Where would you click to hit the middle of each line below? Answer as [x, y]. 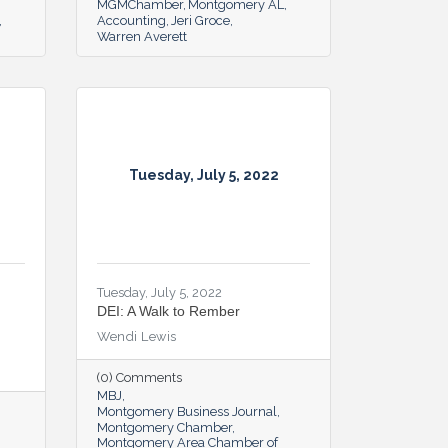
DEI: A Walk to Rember [168, 310]
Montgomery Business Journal [187, 411]
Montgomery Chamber [164, 427]
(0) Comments [139, 377]
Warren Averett [142, 36]
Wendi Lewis [137, 336]
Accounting [131, 20]
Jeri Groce [200, 20]
